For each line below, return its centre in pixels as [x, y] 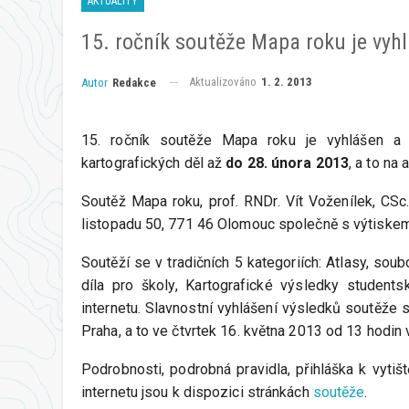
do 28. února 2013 [288, 163]
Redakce [134, 82]
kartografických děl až [154, 163]
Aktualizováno [224, 82]
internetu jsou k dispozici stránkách [197, 392]
